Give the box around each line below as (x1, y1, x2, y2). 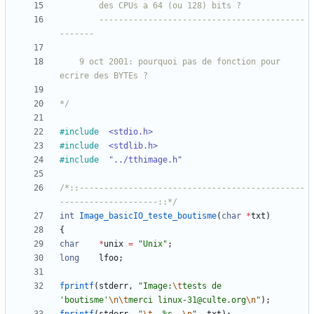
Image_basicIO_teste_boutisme (79, 211, 217, 221)
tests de (182, 281, 221, 292)
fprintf (60, 281, 94, 292)
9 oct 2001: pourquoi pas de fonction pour (60, 57, 79, 67)
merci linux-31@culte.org (128, 295, 246, 306)
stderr (99, 281, 128, 292)
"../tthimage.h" (109, 155, 182, 165)
